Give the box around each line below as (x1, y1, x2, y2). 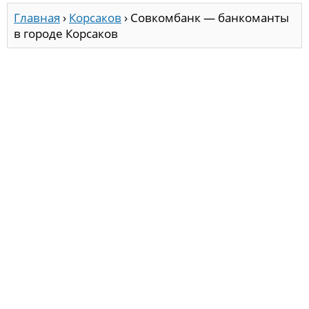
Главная (14, 10, 60, 26)
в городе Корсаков (14, 26, 118, 42)
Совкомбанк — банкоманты (130, 10, 289, 26)
